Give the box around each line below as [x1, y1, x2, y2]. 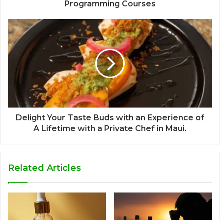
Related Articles [8, 163, 81, 174]
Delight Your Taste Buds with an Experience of [16, 113, 204, 123]
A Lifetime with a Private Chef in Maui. [33, 124, 187, 134]
